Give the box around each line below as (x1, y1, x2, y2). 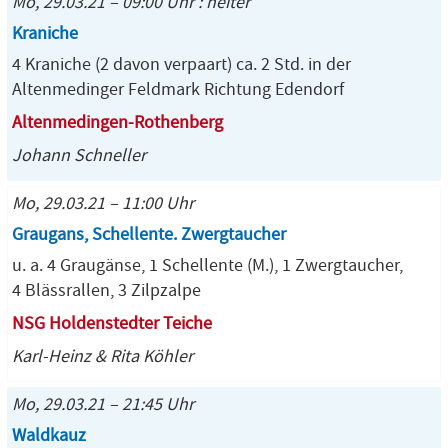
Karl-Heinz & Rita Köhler (12, 346, 193, 367)
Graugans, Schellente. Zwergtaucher (12, 224, 286, 245)
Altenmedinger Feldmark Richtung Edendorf (12, 79, 344, 100)
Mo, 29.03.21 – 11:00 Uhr (12, 193, 194, 214)
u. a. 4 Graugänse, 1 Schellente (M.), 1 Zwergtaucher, (12, 255, 403, 276)
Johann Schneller (12, 145, 146, 166)
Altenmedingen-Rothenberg (12, 112, 223, 133)
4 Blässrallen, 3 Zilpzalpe (12, 280, 201, 301)
